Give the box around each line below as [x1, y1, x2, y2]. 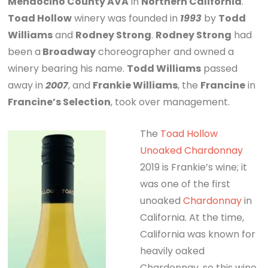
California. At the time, [140, 210, 245, 224]
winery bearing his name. [8, 61, 127, 75]
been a [8, 44, 41, 59]
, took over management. [111, 95, 230, 109]
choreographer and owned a [96, 44, 234, 59]
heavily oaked [140, 243, 205, 258]
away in [8, 78, 46, 92]
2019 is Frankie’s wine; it [140, 160, 248, 174]
